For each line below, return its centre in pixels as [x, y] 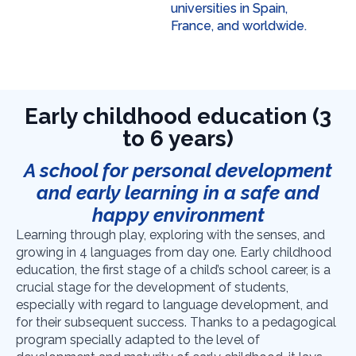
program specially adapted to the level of [138, 340]
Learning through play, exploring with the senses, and [170, 235]
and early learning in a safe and [178, 193]
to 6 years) [178, 139]
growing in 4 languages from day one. [126, 253]
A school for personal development [178, 171]
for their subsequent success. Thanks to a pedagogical [176, 323]
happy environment [178, 215]
